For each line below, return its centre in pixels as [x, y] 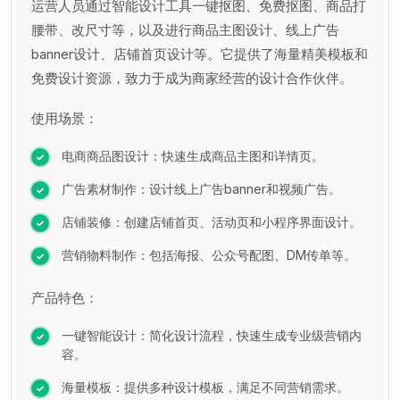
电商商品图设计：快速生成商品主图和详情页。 [193, 155]
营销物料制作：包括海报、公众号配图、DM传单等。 [209, 254]
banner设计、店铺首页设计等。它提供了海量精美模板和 [200, 54]
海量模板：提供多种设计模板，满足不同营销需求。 [205, 387]
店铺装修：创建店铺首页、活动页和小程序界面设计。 [212, 221]
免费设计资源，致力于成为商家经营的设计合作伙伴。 [192, 78]
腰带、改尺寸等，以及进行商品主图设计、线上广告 [185, 29]
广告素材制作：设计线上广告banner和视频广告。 [201, 188]
